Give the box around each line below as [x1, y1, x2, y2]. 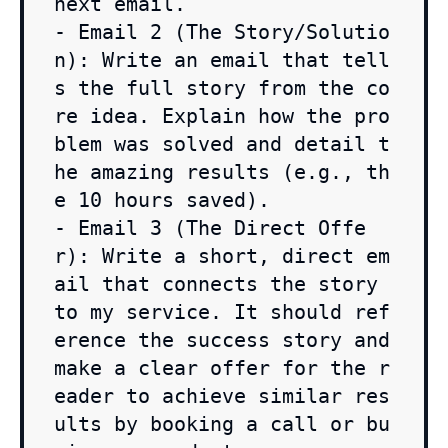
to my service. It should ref [54, 300, 390, 325]
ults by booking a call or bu [54, 412, 390, 437]
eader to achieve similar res [54, 384, 390, 409]
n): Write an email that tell [54, 48, 390, 73]
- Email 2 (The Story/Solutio [54, 20, 390, 45]
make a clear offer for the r [54, 356, 390, 381]
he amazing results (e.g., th [54, 160, 390, 185]
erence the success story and [54, 328, 390, 353]
